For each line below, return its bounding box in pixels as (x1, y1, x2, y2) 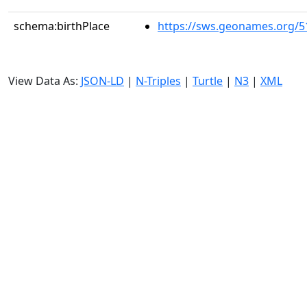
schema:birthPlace (14, 19, 110, 34)
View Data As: (8, 73, 81, 88)
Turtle (193, 73, 223, 88)
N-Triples (136, 73, 181, 88)
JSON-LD (81, 73, 124, 88)
